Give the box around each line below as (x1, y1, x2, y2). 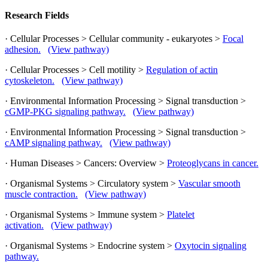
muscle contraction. (5, 189, 78, 200)
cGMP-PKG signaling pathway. (5, 106, 126, 117)
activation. (5, 220, 44, 231)
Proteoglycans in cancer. (167, 158, 258, 169)
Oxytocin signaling (175, 240, 246, 251)
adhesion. (5, 44, 41, 55)
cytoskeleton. (5, 75, 54, 86)
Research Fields (5, 10, 69, 21)
